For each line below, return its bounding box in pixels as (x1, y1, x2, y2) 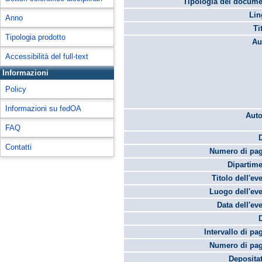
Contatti (5, 143, 32, 151)
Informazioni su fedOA (5, 104, 81, 113)
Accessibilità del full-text (5, 52, 88, 61)
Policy (5, 85, 26, 94)
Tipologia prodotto (5, 33, 65, 42)
